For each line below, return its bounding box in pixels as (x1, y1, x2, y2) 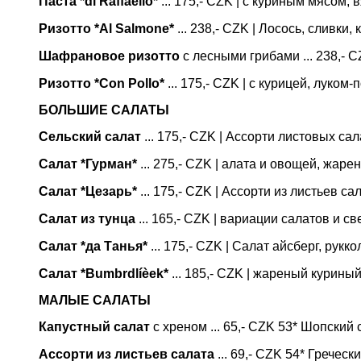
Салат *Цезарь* (39, 185, 137, 198)
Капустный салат (39, 320, 150, 334)
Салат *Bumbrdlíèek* (39, 267, 168, 280)
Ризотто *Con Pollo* (39, 77, 164, 90)
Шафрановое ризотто (39, 49, 180, 63)
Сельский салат (39, 130, 141, 143)
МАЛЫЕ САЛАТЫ (39, 293, 151, 307)
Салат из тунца (39, 212, 135, 226)
